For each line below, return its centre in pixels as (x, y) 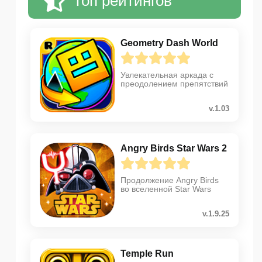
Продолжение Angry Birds (170, 180)
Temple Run (147, 254)
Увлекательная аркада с (167, 75)
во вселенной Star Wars (166, 189)
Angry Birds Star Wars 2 (174, 149)
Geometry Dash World (169, 43)
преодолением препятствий (174, 84)
